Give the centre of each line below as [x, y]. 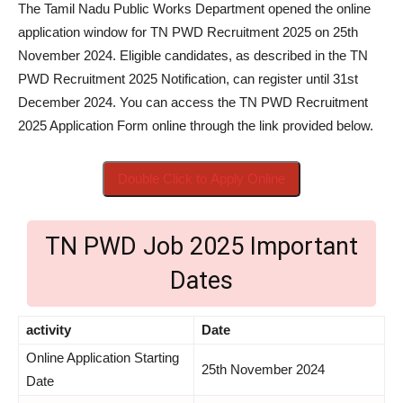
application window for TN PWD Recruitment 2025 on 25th [188, 31]
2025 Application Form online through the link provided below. [196, 125]
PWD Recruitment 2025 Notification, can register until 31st [188, 78]
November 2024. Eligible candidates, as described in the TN [193, 55]
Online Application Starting [103, 357]
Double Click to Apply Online [201, 178]
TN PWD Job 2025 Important [201, 246]
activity [49, 329]
